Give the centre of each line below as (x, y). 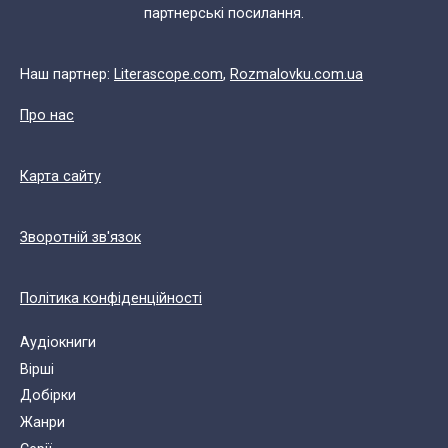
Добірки (48, 396)
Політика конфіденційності (111, 298)
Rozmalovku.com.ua (296, 74)
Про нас (47, 115)
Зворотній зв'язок (80, 237)
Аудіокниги (58, 342)
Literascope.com (168, 74)
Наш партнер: (67, 74)
